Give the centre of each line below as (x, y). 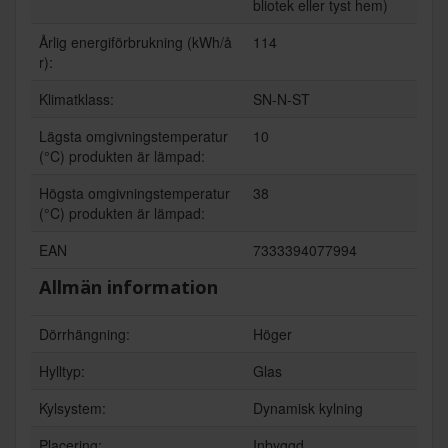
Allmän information (128, 287)
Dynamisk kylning (308, 408)
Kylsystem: (72, 408)
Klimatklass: (76, 99)
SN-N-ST (281, 99)
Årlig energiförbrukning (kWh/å (135, 42)
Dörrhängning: (84, 334)
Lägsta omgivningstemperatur (133, 136)
